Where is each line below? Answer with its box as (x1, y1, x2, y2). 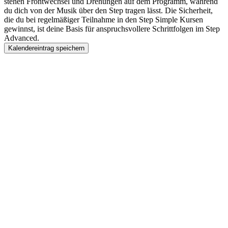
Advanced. (4, 34, 39, 43)
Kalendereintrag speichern (8, 44, 84, 52)
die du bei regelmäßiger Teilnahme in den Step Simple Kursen (4, 15, 203, 24)
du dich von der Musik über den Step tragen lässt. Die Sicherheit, (4, 6, 213, 15)
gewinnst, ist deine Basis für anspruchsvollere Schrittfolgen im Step (4, 24, 220, 34)
